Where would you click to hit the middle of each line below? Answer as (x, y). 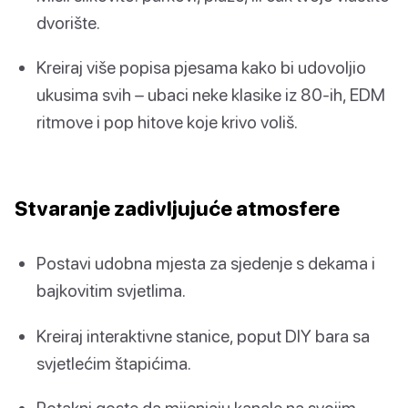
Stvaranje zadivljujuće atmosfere (177, 209)
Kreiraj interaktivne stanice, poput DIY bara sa (203, 335)
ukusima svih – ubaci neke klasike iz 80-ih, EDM (211, 95)
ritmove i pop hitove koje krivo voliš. (167, 122)
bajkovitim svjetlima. (111, 291)
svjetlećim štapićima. (114, 362)
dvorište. (68, 23)
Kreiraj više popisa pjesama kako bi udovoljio (201, 67)
